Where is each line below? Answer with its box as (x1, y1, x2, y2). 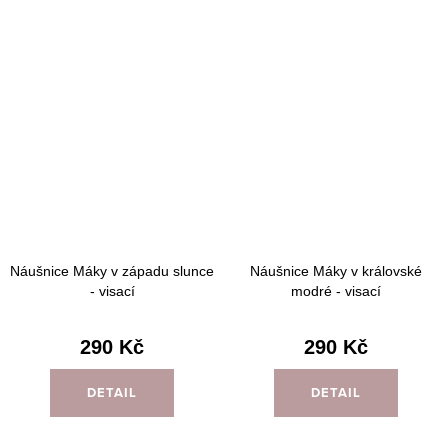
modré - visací (291, 282, 381, 299)
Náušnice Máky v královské (250, 262, 422, 279)
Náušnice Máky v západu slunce (10, 262, 214, 279)
